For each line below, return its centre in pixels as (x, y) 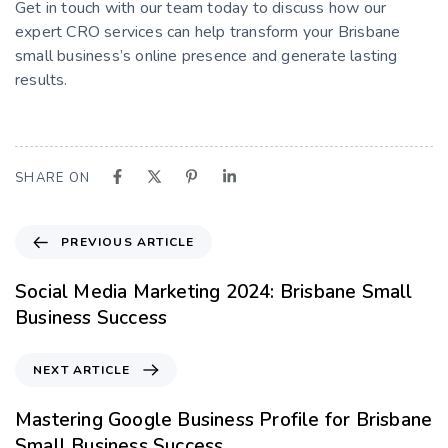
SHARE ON (53, 178)
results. (41, 80)
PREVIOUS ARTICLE (128, 242)
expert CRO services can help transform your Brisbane (208, 32)
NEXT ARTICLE (82, 370)
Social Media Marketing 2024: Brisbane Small (214, 292)
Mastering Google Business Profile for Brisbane (224, 420)
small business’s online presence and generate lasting (206, 56)
